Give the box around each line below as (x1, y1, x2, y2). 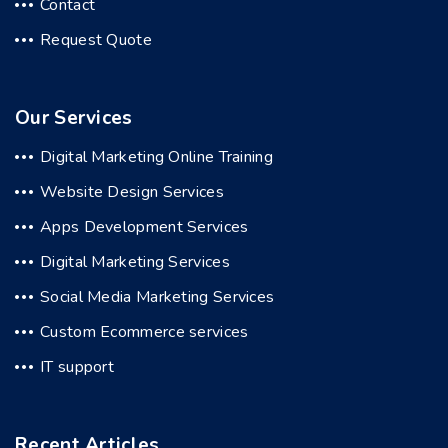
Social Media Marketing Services (40, 285, 275, 308)
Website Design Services (40, 180, 224, 203)
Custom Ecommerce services (40, 320, 249, 343)
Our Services (15, 104, 133, 131)
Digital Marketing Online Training (40, 145, 273, 168)
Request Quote (40, 28, 152, 51)
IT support (40, 355, 114, 378)
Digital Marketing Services (40, 250, 230, 273)
